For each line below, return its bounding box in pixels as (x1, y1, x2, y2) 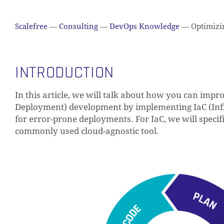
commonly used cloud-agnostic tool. (15, 126, 159, 136)
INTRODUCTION (15, 62, 114, 83)
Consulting (59, 22, 98, 31)
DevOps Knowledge (109, 22, 179, 31)
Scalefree (15, 22, 47, 31)
